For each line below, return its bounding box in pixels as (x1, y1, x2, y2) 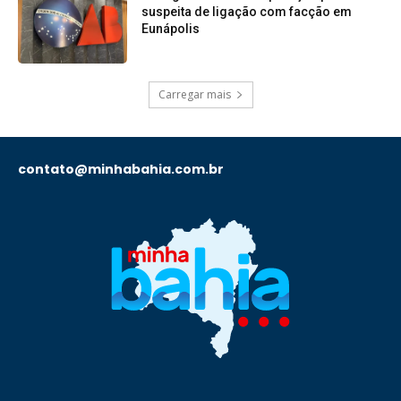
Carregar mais (158, 87, 231, 102)
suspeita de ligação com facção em (141, 4, 353, 20)
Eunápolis (141, 21, 200, 37)
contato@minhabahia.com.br (18, 160, 224, 178)
